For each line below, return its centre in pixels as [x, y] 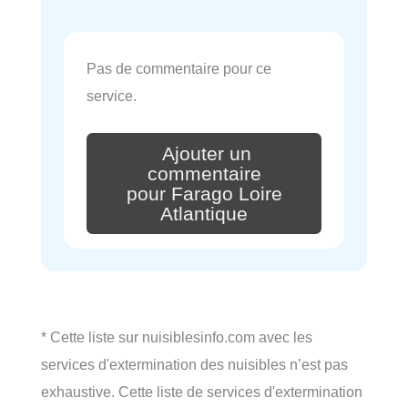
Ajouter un [207, 153]
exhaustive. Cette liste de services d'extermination [202, 391]
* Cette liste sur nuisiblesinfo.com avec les [177, 337]
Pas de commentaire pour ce [179, 69]
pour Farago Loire [204, 194]
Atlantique [204, 214]
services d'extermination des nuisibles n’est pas [194, 364]
